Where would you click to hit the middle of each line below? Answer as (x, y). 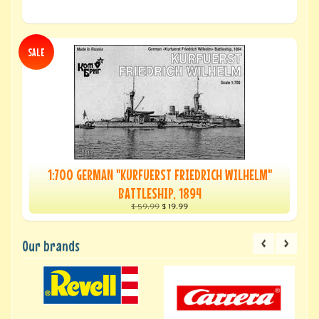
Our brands (51, 246)
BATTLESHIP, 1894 (159, 193)
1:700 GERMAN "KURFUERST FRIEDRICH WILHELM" (159, 175)
